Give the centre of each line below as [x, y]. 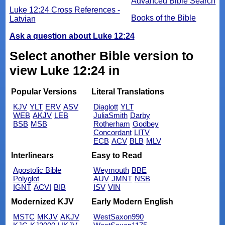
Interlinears [33, 155]
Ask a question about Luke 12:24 [72, 36]
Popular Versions [44, 92]
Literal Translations [128, 92]
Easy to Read [117, 155]
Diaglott [105, 107]
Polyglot [26, 179]
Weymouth [111, 170]
